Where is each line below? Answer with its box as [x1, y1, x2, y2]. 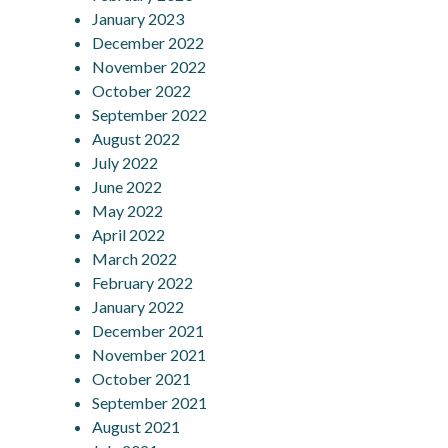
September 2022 [92, 104, 208, 124]
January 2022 [92, 296, 185, 316]
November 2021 [92, 344, 207, 364]
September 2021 [92, 392, 208, 412]
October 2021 [92, 368, 192, 388]
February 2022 [92, 272, 194, 292]
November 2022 [92, 56, 207, 76]
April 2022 [92, 224, 166, 244]
